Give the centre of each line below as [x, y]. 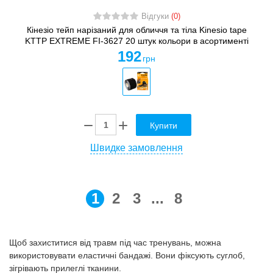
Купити [164, 125]
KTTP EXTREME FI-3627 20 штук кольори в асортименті [136, 41]
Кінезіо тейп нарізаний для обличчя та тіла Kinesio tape [136, 30]
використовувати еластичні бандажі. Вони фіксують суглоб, [127, 255]
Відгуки [156, 17]
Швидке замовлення [136, 147]
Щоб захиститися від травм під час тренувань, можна [115, 242]
